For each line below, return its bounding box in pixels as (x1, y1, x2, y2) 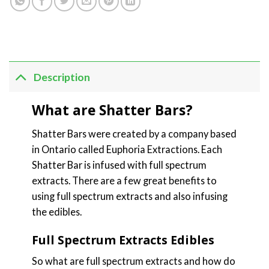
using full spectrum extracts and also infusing (31, 190, 228, 202)
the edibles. (31, 205, 82, 217)
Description (34, 70, 91, 84)
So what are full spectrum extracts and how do (31, 255, 235, 267)
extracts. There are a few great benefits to (31, 174, 217, 186)
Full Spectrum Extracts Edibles (31, 231, 214, 248)
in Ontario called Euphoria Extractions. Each (31, 143, 222, 155)
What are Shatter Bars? (31, 101, 193, 120)
